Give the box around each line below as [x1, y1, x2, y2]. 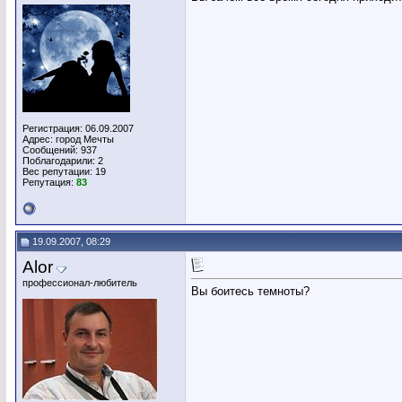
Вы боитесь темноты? [191, 284, 310, 299]
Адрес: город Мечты [22, 134, 114, 144]
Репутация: [22, 177, 76, 188]
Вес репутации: [22, 166, 95, 177]
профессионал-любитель [22, 277, 137, 288]
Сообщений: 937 [22, 144, 97, 155]
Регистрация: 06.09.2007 [22, 123, 134, 134]
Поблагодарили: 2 [22, 155, 103, 166]
